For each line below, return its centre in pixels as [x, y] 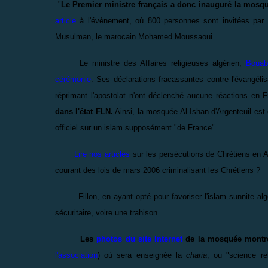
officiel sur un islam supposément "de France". [136, 127]
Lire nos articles [92, 154]
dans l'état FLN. [84, 111]
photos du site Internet [140, 239]
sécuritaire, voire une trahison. [107, 212]
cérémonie [73, 79]
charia [197, 255]
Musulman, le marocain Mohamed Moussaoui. [135, 36]
